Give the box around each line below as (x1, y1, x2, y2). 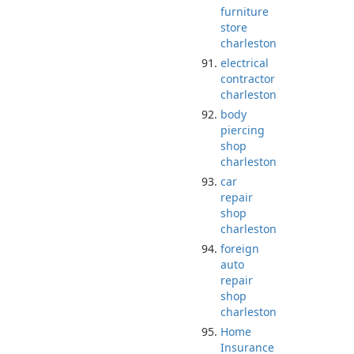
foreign (220, 241, 259, 256)
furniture (220, 4, 269, 19)
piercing (220, 122, 265, 137)
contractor (220, 71, 275, 86)
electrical (220, 55, 269, 70)
